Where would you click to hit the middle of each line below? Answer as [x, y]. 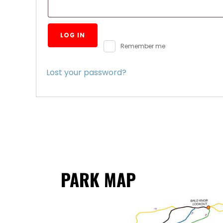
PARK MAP [98, 179]
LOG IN [73, 35]
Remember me [143, 46]
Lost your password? [86, 72]
